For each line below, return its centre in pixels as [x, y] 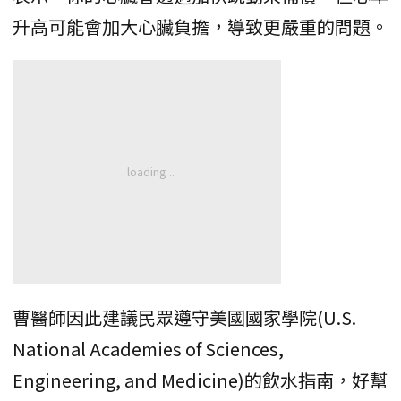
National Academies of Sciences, [148, 349]
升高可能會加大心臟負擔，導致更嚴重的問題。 [200, 27]
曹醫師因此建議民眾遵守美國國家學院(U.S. [184, 318]
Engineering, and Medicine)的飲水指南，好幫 [200, 380]
